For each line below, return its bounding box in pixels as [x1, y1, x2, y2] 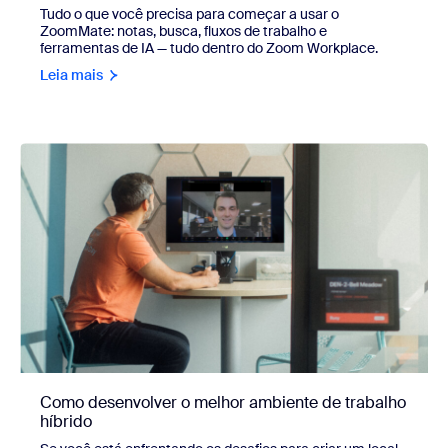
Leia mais [40, 65, 103, 84]
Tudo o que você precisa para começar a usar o [40, 4, 339, 23]
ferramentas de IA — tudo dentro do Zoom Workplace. [40, 38, 378, 57]
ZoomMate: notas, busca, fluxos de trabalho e [40, 21, 327, 40]
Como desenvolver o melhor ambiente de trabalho [40, 391, 406, 413]
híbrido [40, 410, 92, 432]
